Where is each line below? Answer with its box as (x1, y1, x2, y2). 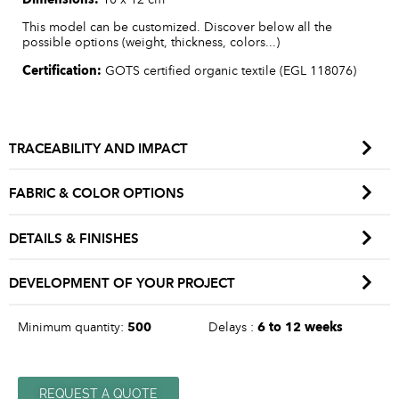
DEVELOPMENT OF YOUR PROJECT (9, 275, 235, 292)
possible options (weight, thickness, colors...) (22, 35, 280, 51)
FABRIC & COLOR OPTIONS (9, 185, 184, 202)
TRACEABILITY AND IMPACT (9, 140, 188, 157)
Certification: (22, 62, 105, 78)
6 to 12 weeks (257, 319, 343, 335)
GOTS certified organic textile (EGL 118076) (105, 62, 356, 78)
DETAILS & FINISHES (9, 230, 139, 247)
